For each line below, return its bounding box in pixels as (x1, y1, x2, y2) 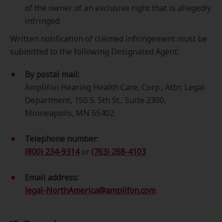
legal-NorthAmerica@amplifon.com (25, 185, 156, 196)
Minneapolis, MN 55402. (25, 108, 115, 118)
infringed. (25, 15, 61, 26)
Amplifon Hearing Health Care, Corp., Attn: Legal (25, 82, 205, 93)
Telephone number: (25, 133, 98, 144)
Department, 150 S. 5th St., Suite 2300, (25, 95, 166, 106)
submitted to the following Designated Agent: (10, 46, 179, 57)
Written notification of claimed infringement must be (10, 33, 207, 44)
